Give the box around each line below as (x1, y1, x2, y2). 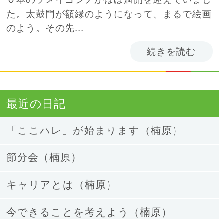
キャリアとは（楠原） (6, 179, 117, 191)
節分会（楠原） (6, 152, 82, 164)
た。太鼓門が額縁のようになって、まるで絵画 (6, 8, 212, 19)
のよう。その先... (6, 22, 84, 33)
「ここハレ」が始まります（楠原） (6, 124, 183, 136)
